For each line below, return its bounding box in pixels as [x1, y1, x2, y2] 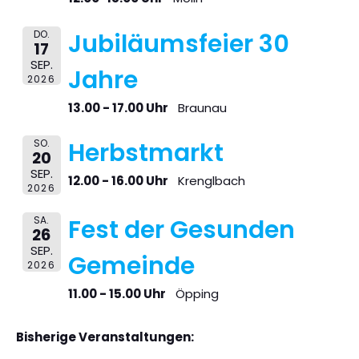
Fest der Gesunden [67, 213, 295, 248]
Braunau [177, 99, 227, 116]
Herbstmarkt [67, 136, 224, 170]
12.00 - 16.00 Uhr [67, 172, 168, 189]
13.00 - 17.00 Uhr [67, 99, 168, 116]
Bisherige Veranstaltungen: [16, 329, 194, 346]
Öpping [175, 285, 219, 303]
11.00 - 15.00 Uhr [67, 285, 166, 303]
